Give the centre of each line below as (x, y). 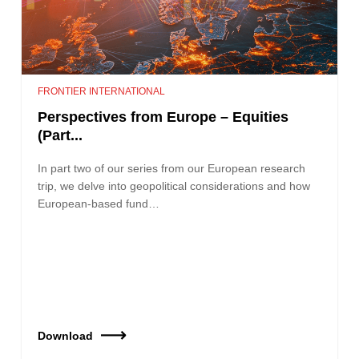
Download (66, 335)
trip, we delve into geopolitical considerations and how (174, 186)
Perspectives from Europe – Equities (163, 117)
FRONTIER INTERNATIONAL (102, 91)
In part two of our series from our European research (172, 168)
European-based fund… (99, 203)
